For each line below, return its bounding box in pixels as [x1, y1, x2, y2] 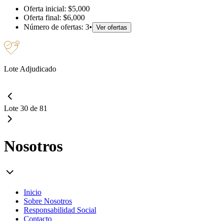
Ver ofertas [96, 23, 127, 31]
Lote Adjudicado [4, 64, 56, 73]
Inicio [24, 187, 41, 196]
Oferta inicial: [24, 4, 68, 13]
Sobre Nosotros [24, 196, 72, 205]
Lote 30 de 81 [4, 104, 47, 112]
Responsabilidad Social [24, 205, 96, 214]
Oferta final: [24, 13, 61, 22]
